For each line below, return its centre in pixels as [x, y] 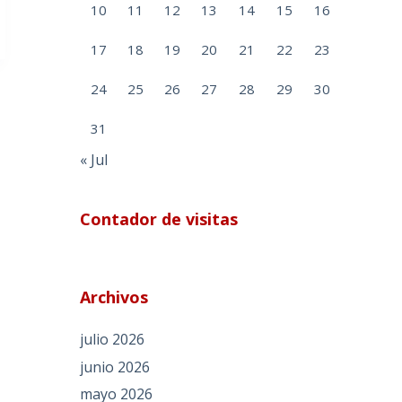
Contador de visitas [159, 218]
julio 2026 [113, 339]
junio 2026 [115, 367]
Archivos [114, 297]
